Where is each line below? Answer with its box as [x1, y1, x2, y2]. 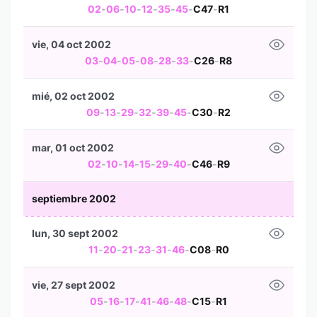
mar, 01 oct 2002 [32, 142, 114, 154]
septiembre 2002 [32, 192, 116, 204]
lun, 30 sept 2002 [32, 227, 118, 239]
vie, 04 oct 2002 [32, 38, 111, 50]
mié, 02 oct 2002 [32, 90, 115, 102]
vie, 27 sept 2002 [32, 279, 115, 291]
